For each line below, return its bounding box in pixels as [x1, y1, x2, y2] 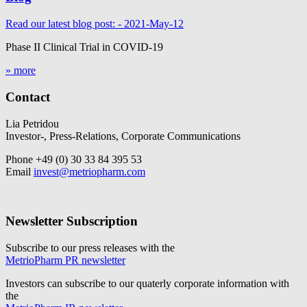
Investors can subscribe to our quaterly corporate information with [5, 278, 289, 290]
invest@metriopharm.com [34, 165, 145, 177]
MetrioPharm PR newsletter [5, 254, 125, 267]
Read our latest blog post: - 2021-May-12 [5, 18, 184, 30]
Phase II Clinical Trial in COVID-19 [5, 41, 163, 53]
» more [5, 64, 36, 77]
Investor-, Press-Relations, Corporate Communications [5, 130, 241, 142]
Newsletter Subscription [5, 214, 138, 229]
